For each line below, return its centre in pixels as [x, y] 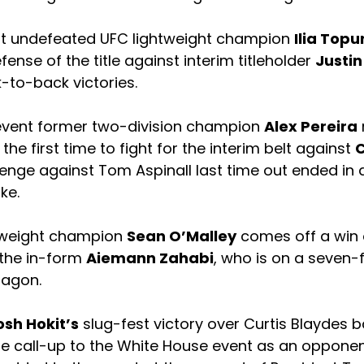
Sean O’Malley [182, 236]
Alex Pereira [311, 127]
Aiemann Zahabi [150, 258]
